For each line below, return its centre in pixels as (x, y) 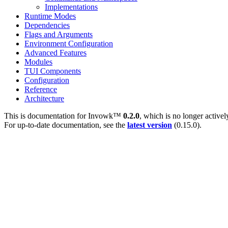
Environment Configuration (69, 44)
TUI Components (53, 71)
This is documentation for (46, 116)
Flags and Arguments (59, 34)
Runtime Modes (50, 16)
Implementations (71, 7)
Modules (38, 62)
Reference (41, 89)
